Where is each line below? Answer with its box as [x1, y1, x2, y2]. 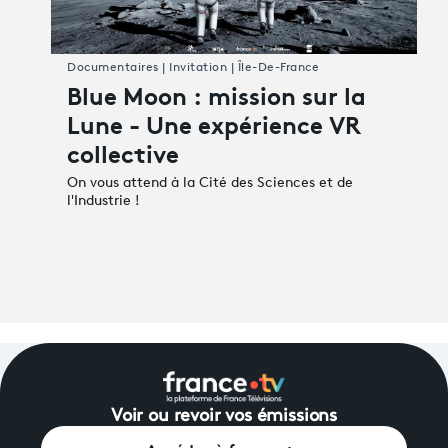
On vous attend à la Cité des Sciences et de [67, 175, 353, 191]
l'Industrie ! [67, 193, 140, 209]
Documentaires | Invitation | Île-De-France [67, 61, 319, 74]
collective [67, 134, 179, 169]
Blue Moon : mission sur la [67, 76, 366, 111]
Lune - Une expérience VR [67, 105, 361, 140]
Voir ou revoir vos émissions [111, 406, 337, 426]
